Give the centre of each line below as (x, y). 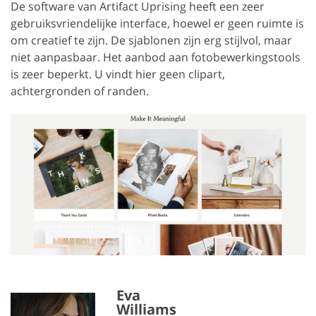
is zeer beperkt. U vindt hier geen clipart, (118, 74)
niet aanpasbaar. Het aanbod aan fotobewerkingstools (156, 57)
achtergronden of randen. (80, 91)
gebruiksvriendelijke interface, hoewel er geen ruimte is (157, 23)
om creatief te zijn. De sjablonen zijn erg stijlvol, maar (151, 40)
